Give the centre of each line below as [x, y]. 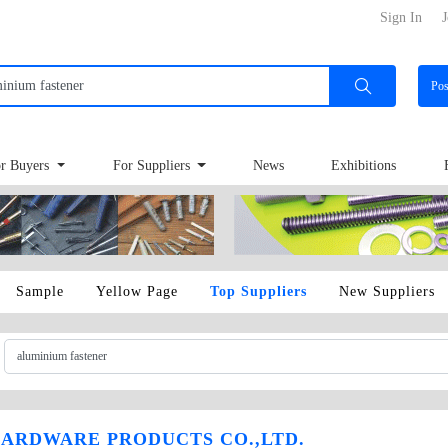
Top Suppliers [258, 291]
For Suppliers [153, 166]
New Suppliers [387, 291]
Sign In [401, 17]
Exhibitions [364, 166]
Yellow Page [137, 291]
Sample [40, 291]
